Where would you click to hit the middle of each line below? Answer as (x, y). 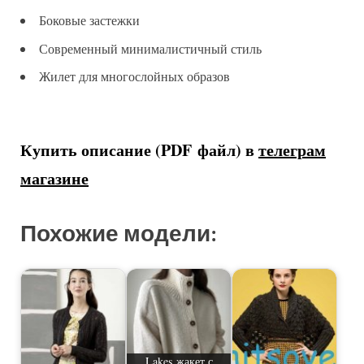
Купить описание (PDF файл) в (139, 150)
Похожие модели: (119, 234)
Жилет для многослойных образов (134, 76)
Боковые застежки (89, 20)
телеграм (292, 150)
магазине (54, 179)
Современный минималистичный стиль (150, 48)
